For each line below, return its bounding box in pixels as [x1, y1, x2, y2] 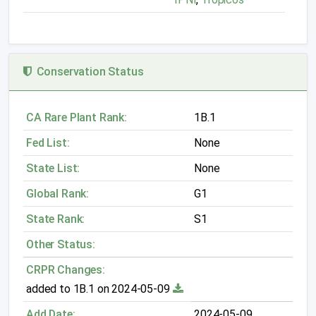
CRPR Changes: [26, 263, 105, 276]
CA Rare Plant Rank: [26, 111, 127, 124]
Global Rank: [26, 187, 90, 200]
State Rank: [26, 212, 85, 226]
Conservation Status [30, 65, 144, 78]
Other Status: [26, 238, 95, 251]
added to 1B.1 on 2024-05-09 [26, 282, 173, 296]
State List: [26, 162, 80, 175]
